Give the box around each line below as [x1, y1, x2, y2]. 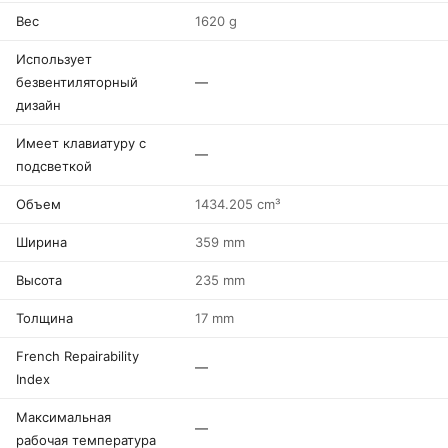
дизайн [16, 97, 61, 113]
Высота [16, 272, 62, 288]
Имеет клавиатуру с [16, 135, 146, 151]
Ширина [16, 234, 67, 250]
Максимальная [16, 409, 111, 425]
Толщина [16, 310, 73, 326]
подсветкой [16, 158, 92, 174]
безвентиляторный [16, 74, 138, 90]
